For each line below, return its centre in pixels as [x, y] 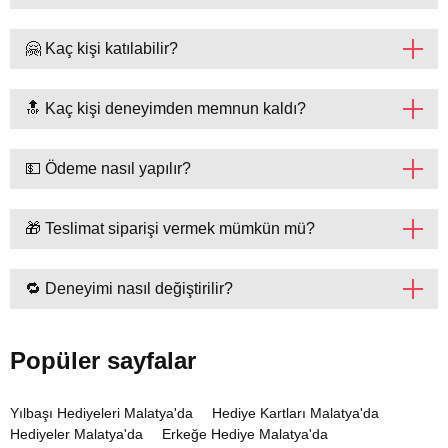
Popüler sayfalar [103, 361]
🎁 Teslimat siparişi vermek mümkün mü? [170, 229]
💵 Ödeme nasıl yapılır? [108, 169]
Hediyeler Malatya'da [76, 434]
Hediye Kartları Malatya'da [295, 413]
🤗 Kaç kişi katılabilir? [101, 49]
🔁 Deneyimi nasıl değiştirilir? [129, 289]
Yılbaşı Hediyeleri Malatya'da [101, 413]
